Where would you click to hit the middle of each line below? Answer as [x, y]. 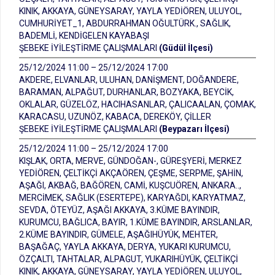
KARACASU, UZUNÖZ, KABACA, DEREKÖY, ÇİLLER [115, 117]
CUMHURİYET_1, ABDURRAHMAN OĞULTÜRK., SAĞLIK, [125, 23]
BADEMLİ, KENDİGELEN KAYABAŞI [84, 36]
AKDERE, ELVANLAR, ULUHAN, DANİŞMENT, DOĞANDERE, [129, 80]
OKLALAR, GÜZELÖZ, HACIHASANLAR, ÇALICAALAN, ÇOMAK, [137, 104]
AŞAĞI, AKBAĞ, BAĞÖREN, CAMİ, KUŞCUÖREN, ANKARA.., [130, 185]
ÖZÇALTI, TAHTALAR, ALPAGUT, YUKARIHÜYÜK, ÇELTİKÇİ [129, 259]
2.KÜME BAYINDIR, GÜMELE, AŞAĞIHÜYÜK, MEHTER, [118, 234]
